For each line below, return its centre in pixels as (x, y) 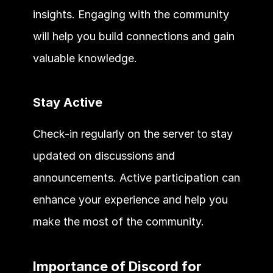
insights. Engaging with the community (131, 14)
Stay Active (67, 102)
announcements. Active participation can (136, 177)
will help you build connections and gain (133, 36)
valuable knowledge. (85, 58)
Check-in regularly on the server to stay (133, 133)
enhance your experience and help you (130, 199)
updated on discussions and (104, 155)
